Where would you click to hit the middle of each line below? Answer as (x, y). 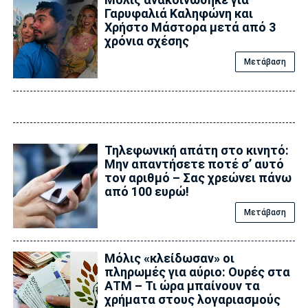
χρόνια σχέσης (146, 41)
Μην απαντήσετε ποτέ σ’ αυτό (194, 164)
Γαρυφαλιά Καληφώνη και (178, 14)
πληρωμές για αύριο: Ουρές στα (197, 272)
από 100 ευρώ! (146, 191)
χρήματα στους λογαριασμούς (192, 299)
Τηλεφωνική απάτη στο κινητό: (196, 150)
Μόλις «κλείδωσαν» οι (169, 258)
